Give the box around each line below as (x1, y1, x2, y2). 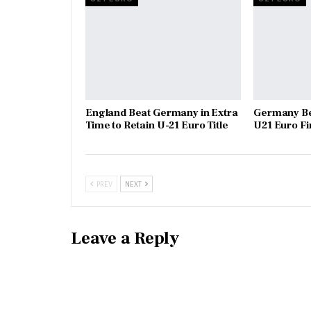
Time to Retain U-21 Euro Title (85, 118, 228, 132)
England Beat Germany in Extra (85, 106, 238, 119)
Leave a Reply (71, 226, 179, 249)
